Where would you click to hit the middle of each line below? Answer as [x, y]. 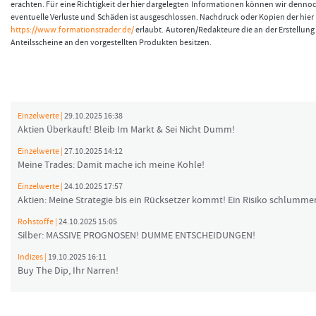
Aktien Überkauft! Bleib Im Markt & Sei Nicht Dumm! [126, 130]
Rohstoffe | [38, 222]
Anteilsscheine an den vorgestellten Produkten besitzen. [111, 43]
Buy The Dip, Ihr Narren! [68, 271]
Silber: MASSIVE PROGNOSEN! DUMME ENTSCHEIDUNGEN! [136, 236]
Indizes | [33, 257]
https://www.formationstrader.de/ [72, 30]
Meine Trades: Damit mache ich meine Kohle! [111, 165]
